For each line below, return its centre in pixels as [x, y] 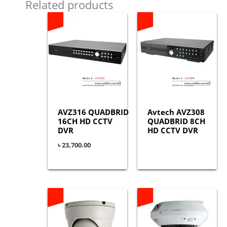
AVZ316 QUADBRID [93, 112]
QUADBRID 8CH [176, 121]
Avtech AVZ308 [176, 112]
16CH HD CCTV [85, 121]
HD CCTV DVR [173, 130]
